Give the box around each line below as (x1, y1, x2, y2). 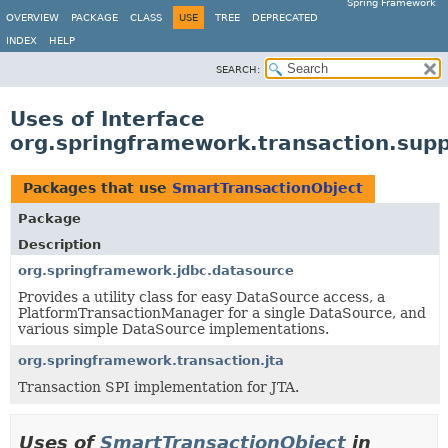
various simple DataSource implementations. (18, 321, 329, 337)
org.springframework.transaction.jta (18, 353, 284, 368)
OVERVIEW (6, 12, 59, 23)
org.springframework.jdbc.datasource (18, 263, 294, 278)
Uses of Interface (10, 107, 205, 131)
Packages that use (23, 180, 172, 196)
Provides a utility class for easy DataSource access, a (18, 289, 385, 305)
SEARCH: (216, 64, 260, 75)
